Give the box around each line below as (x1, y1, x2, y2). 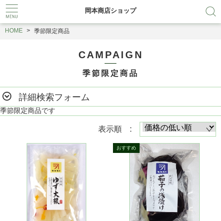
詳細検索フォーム (19, 92, 90, 102)
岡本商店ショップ (85, 7, 136, 14)
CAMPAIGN (78, 49, 143, 60)
